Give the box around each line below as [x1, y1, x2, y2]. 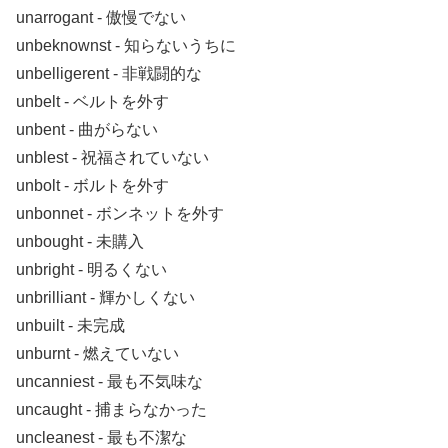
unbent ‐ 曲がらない [16, 121, 158, 139]
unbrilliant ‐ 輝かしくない [16, 289, 195, 307]
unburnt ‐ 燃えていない [16, 345, 179, 363]
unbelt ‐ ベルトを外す [16, 93, 169, 111]
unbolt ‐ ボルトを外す [16, 177, 169, 195]
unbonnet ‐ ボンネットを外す [16, 205, 224, 223]
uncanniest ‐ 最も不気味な [16, 373, 203, 391]
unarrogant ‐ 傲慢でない [16, 9, 186, 27]
